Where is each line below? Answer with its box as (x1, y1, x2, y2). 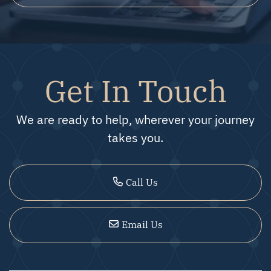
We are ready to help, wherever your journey (16, 111, 255, 128)
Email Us (121, 217, 163, 231)
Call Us (126, 175, 158, 189)
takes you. (108, 129, 163, 146)
